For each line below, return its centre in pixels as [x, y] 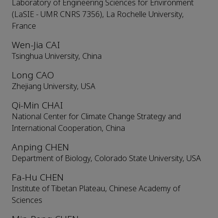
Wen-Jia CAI [36, 45]
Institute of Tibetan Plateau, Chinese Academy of [96, 189]
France [24, 26]
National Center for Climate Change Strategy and [96, 117]
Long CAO [33, 75]
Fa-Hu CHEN [38, 178]
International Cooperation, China [68, 128]
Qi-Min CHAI [37, 106]
